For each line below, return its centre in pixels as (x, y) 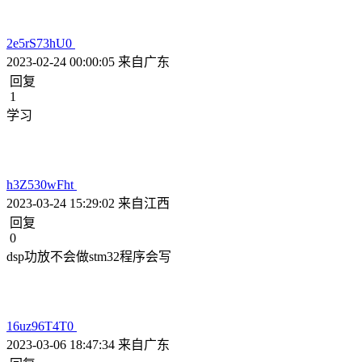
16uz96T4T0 (42, 326)
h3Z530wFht (42, 185)
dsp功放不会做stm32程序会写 (89, 257)
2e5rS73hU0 (41, 43)
